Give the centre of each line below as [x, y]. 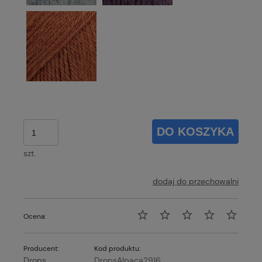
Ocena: [35, 217]
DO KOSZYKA [196, 131]
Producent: [41, 249]
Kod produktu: [118, 249]
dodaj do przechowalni [196, 182]
